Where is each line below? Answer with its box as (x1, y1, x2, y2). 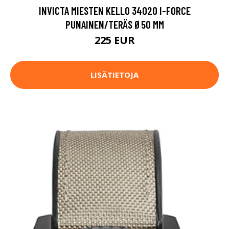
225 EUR (94, 33, 135, 47)
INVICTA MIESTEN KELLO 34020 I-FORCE (38, 4, 191, 17)
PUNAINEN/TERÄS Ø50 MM (65, 17, 164, 31)
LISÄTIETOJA (90, 70, 139, 80)
